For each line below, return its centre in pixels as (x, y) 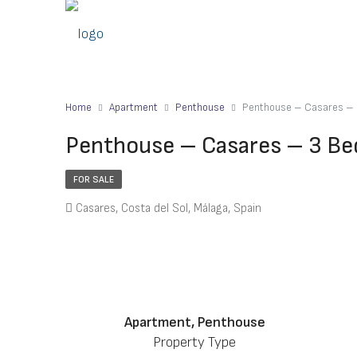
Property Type (195, 342)
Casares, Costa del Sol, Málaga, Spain (169, 208)
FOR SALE (94, 180)
